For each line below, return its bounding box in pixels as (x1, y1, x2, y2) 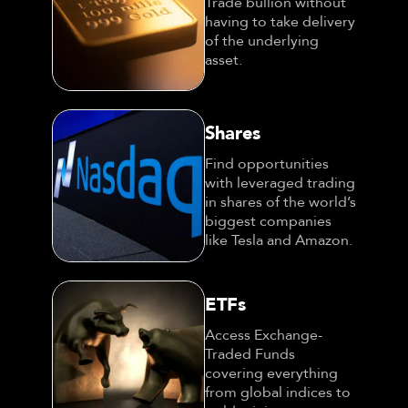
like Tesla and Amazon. (205, 230, 352, 250)
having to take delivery (205, 11, 355, 32)
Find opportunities (205, 154, 329, 174)
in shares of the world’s (205, 192, 356, 212)
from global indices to (205, 382, 351, 403)
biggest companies (205, 211, 331, 231)
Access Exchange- (205, 325, 322, 345)
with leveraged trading (205, 173, 355, 193)
